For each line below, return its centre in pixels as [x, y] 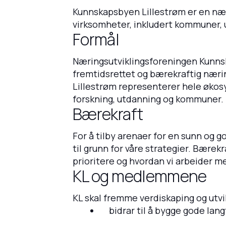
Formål [96, 40]
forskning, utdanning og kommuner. [148, 99]
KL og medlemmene [140, 176]
